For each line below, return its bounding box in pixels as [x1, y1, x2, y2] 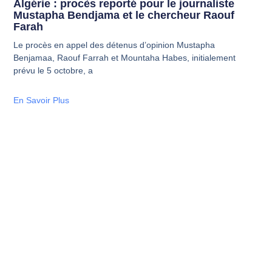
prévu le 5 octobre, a [13, 65, 93, 75]
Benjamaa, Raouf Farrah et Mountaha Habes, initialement [13, 52, 236, 63]
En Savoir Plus [13, 95, 70, 105]
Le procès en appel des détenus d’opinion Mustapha [13, 39, 216, 50]
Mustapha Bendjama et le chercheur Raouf [13, 8, 235, 21]
